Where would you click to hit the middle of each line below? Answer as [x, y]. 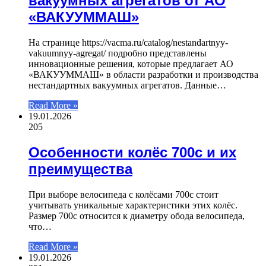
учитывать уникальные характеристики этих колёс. [133, 205]
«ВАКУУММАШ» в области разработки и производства [143, 75]
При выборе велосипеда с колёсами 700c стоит [123, 195]
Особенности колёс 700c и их [132, 153]
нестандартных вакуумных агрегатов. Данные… [127, 85]
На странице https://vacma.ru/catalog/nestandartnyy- [128, 43]
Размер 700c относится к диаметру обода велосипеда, [137, 216]
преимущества [80, 169]
